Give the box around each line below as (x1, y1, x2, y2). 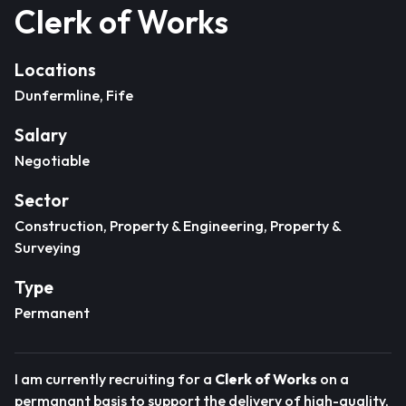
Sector (14, 189, 69, 211)
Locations (14, 59, 96, 81)
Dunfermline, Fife (14, 86, 133, 104)
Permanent (14, 304, 90, 322)
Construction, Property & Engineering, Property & (14, 217, 341, 235)
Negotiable (14, 151, 90, 169)
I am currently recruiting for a (14, 370, 212, 388)
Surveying (14, 238, 81, 256)
